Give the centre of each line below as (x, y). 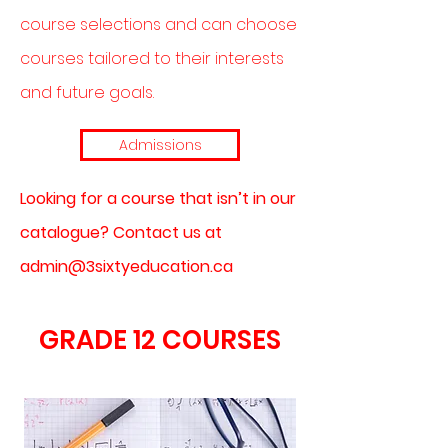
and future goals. (87, 92)
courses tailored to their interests (152, 58)
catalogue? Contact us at (121, 232)
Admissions (160, 145)
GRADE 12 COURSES (160, 340)
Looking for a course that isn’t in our (158, 198)
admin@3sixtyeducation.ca (126, 266)
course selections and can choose (158, 24)
